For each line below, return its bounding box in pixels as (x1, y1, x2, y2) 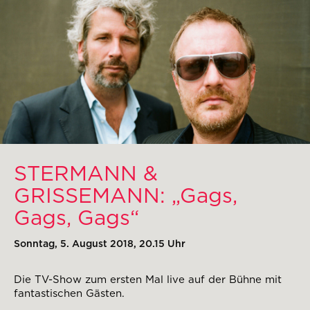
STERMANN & (14, 161, 158, 186)
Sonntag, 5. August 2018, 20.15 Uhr (14, 238, 185, 250)
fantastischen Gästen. (14, 287, 125, 300)
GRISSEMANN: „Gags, (14, 183, 237, 208)
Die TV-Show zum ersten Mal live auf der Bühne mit (14, 273, 282, 286)
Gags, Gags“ (14, 205, 139, 230)
